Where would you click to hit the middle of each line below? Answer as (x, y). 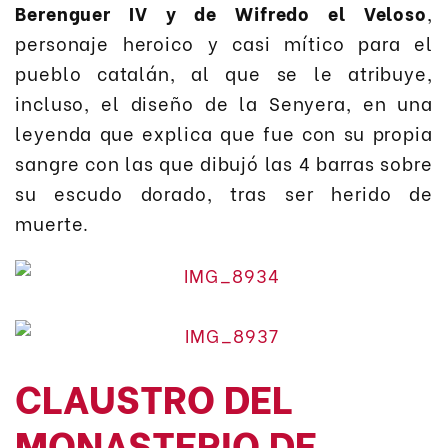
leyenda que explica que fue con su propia (224, 132)
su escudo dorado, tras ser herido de (224, 192)
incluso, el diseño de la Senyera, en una (224, 102)
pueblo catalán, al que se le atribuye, (224, 72)
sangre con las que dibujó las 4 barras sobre (224, 162)
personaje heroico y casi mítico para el (224, 42)
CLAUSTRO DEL (154, 395)
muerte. (52, 222)
